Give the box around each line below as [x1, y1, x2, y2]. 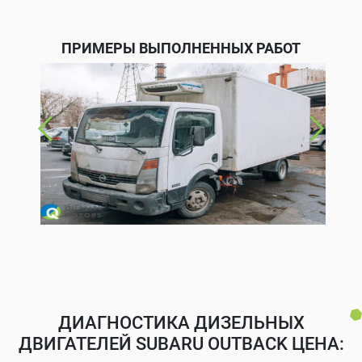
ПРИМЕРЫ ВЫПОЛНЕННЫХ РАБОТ [61, 39, 301, 57]
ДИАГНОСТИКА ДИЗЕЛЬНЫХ [57, 312, 305, 333]
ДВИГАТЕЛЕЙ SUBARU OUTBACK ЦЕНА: [18, 333, 344, 354]
